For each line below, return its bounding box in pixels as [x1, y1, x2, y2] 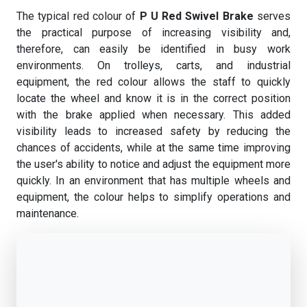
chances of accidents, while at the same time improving [16, 141, 291, 154]
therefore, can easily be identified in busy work [16, 42, 291, 56]
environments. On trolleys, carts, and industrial [16, 59, 291, 72]
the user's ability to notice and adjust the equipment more [16, 158, 291, 171]
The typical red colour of [16, 10, 140, 23]
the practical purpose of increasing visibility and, [16, 26, 291, 39]
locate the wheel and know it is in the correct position [16, 92, 291, 105]
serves [253, 10, 291, 23]
